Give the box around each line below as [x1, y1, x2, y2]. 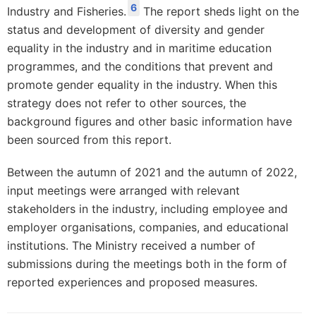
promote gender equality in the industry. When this [7, 78, 277, 92]
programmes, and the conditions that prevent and [7, 59, 273, 74]
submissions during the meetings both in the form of [7, 257, 287, 272]
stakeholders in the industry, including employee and [7, 202, 288, 217]
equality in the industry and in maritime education [7, 41, 272, 56]
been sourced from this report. [7, 133, 171, 147]
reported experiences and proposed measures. [7, 275, 257, 290]
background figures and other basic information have [7, 114, 292, 129]
